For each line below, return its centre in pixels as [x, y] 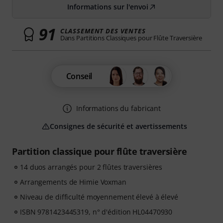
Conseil [79, 76]
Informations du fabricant [118, 108]
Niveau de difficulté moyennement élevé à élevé [99, 197]
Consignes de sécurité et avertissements [118, 126]
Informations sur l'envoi [108, 7]
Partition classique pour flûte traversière [99, 151]
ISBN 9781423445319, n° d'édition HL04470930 [96, 212]
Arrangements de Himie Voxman [73, 182]
